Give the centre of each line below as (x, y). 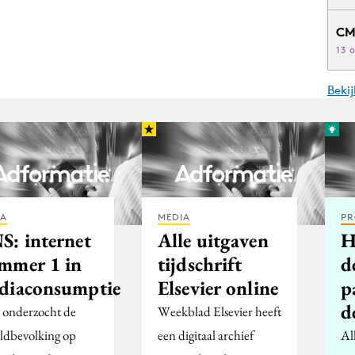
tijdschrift (200, 263)
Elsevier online (218, 287)
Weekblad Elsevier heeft (219, 311)
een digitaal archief (206, 335)
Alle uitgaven (213, 240)
